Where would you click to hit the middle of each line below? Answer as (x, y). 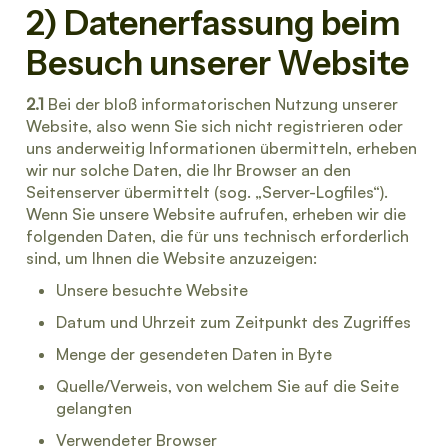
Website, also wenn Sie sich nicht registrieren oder (214, 126)
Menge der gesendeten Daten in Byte (194, 354)
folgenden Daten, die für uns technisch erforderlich (217, 236)
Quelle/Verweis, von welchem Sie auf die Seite (227, 386)
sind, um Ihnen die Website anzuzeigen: (171, 258)
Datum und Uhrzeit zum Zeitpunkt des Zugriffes (233, 322)
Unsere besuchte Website (152, 290)
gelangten (94, 408)
